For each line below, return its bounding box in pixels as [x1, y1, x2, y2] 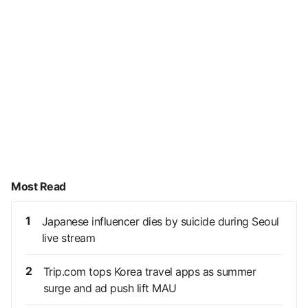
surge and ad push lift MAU [43, 281, 177, 296]
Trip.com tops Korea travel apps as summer [43, 265, 256, 279]
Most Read [11, 179, 66, 194]
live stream [41, 231, 95, 245]
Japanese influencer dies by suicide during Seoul [41, 214, 279, 229]
